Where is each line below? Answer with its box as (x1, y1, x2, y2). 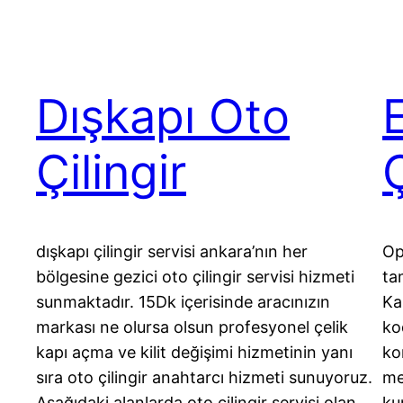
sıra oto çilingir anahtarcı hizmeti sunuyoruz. (36, 368, 372, 388)
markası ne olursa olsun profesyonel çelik (36, 318, 348, 337)
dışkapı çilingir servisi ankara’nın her (36, 242, 308, 262)
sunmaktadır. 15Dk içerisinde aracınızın (36, 292, 330, 312)
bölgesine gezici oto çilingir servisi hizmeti (36, 267, 354, 287)
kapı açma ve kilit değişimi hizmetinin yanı (36, 343, 353, 363)
